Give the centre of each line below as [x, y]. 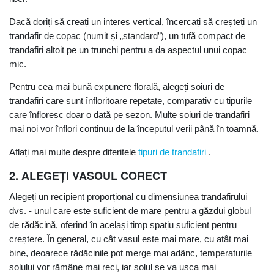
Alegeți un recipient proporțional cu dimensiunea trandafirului [128, 196]
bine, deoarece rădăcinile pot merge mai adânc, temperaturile [131, 253]
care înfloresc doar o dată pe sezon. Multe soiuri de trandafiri [129, 115]
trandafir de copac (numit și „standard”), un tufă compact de [127, 35]
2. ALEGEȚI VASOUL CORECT [88, 175]
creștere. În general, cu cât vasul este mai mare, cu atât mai [129, 239]
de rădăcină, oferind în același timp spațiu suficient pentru [123, 224]
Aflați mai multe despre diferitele [74, 152]
